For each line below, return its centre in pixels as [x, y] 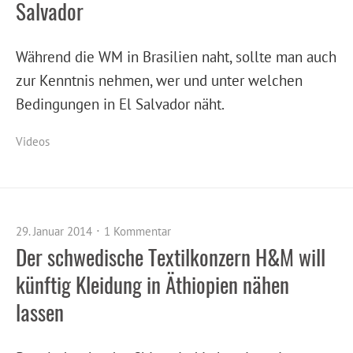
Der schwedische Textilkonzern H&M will [171, 257]
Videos [33, 142]
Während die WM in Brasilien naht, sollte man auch [176, 57]
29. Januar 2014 [54, 232]
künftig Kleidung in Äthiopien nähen [152, 285]
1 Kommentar [137, 232]
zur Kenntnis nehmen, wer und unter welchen [159, 80]
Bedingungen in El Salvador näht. [120, 104]
